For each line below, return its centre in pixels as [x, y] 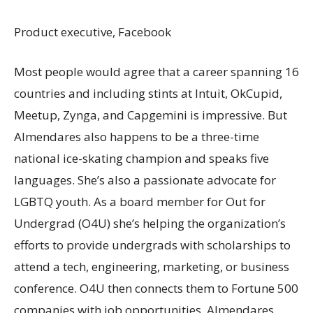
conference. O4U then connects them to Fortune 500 [156, 288]
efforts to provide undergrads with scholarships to [152, 245]
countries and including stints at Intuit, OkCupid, [148, 93]
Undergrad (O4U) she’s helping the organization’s [150, 223]
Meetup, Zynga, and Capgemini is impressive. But [151, 115]
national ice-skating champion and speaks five [141, 158]
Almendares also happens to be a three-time [137, 137]
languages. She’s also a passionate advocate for [145, 180]
